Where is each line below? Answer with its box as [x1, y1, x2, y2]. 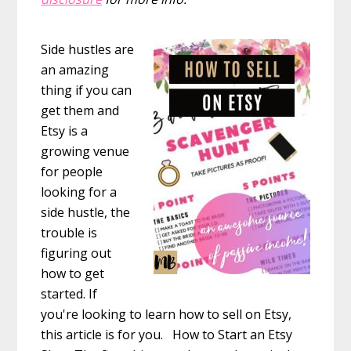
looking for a [41, 183, 118, 201]
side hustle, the [41, 203, 131, 221]
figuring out [41, 244, 112, 262]
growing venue [41, 142, 130, 160]
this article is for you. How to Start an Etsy [41, 325, 293, 343]
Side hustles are [41, 40, 135, 58]
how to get [41, 264, 105, 282]
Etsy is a [41, 121, 89, 139]
